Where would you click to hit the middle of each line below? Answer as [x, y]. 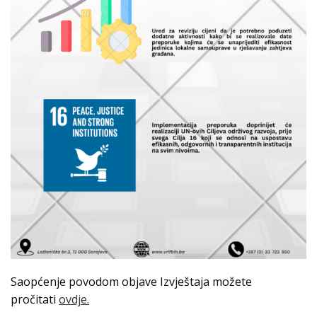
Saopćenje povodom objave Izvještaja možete [131, 282]
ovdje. [74, 300]
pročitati [35, 300]
